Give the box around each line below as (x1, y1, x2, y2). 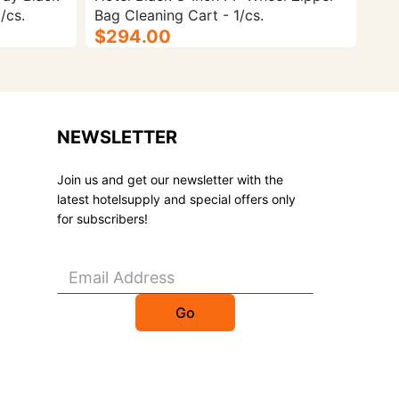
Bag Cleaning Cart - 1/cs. (94, 6, 264, 24)
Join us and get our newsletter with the (57, 172, 283, 187)
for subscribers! (57, 211, 148, 226)
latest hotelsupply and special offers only (57, 191, 296, 207)
